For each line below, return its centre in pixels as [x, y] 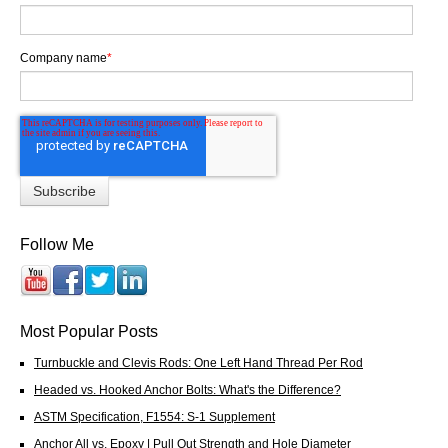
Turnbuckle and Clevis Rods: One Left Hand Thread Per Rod [198, 362]
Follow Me [57, 244]
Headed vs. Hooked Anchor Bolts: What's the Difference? [187, 389]
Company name [63, 57]
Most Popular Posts [89, 331]
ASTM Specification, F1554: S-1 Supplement [154, 416]
